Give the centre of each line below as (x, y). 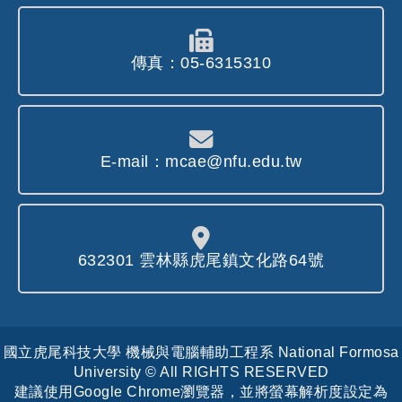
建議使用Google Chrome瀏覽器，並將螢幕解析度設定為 (201, 391)
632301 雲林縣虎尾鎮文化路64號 (201, 261)
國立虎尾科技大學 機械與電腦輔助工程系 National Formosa (201, 352)
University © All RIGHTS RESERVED (201, 371)
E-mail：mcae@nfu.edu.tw (201, 162)
